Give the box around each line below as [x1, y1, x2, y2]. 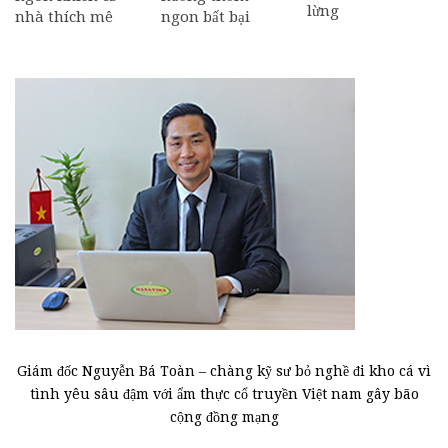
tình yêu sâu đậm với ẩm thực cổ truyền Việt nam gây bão [29, 385, 419, 402]
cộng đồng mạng [169, 408, 279, 425]
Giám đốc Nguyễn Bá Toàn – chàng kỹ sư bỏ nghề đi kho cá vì [17, 362, 431, 379]
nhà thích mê [15, 7, 113, 26]
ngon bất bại [161, 7, 250, 26]
